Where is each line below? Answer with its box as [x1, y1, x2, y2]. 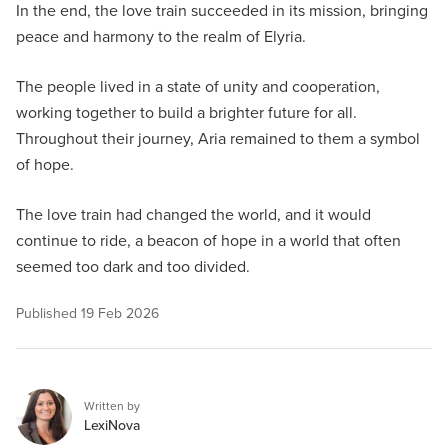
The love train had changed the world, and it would [16, 203, 371, 226]
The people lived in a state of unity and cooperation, [16, 75, 380, 98]
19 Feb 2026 [81, 303, 159, 324]
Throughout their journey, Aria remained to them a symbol [16, 127, 420, 150]
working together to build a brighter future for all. [16, 101, 357, 124]
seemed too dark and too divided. [16, 255, 250, 278]
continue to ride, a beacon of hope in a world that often [16, 229, 401, 252]
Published [16, 303, 81, 324]
